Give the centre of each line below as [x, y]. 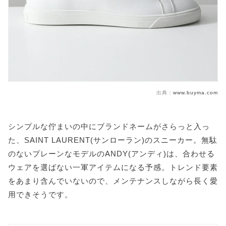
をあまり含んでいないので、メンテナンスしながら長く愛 [113, 181]
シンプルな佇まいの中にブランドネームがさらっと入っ [109, 127]
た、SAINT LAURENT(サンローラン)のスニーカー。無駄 [113, 140]
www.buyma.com [195, 93]
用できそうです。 [40, 195]
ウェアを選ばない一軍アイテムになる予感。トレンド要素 [113, 167]
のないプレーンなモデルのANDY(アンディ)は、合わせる [111, 154]
